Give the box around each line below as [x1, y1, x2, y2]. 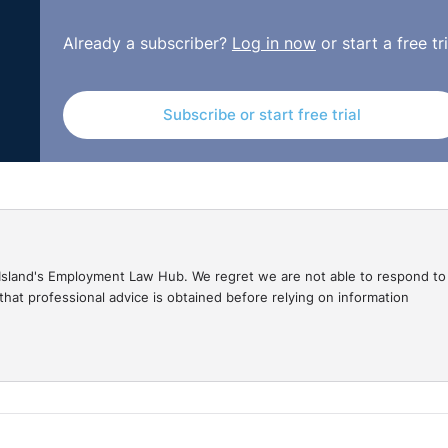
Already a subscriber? [62, 33, 232, 53]
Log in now [231, 33, 316, 53]
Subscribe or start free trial [163, 104, 362, 124]
